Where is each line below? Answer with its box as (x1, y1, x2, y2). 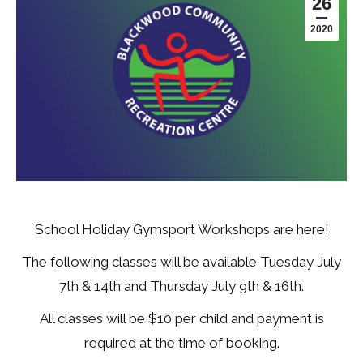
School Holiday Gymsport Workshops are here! (34, 221, 329, 238)
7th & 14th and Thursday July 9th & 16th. (59, 278, 304, 295)
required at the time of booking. (83, 335, 280, 352)
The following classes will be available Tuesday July (22, 254, 341, 271)
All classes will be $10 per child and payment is (39, 310, 324, 327)
